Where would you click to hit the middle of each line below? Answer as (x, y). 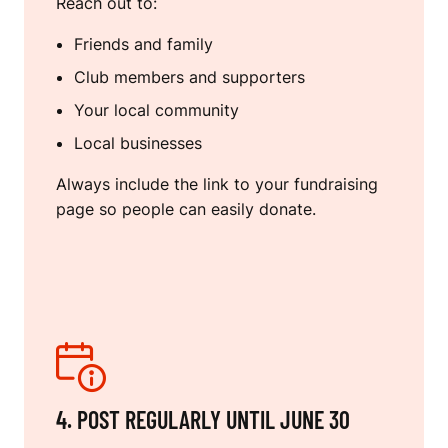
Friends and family (143, 44)
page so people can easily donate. (186, 209)
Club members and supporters (189, 77)
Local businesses (138, 143)
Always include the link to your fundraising (217, 184)
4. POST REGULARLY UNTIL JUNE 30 (203, 420)
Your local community (156, 110)
